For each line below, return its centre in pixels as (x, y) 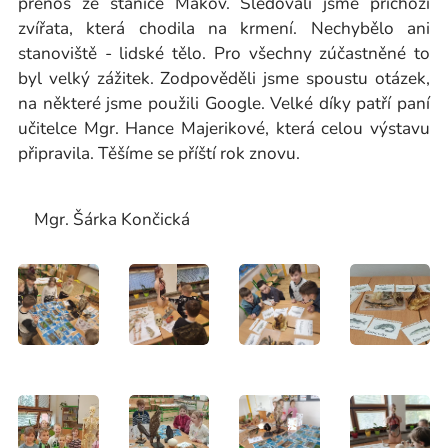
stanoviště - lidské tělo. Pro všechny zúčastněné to (224, 53)
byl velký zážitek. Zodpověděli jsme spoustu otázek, (224, 78)
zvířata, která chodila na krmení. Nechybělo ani (224, 28)
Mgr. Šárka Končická (104, 219)
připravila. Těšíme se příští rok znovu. (161, 153)
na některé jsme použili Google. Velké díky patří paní (224, 103)
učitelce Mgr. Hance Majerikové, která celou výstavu (224, 128)
